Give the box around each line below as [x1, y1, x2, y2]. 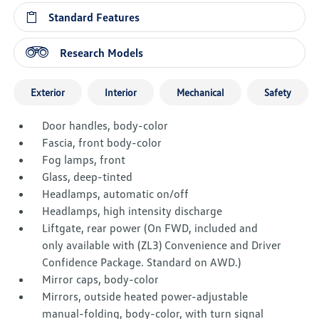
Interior [105, 86, 137, 99]
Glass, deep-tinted [42, 169, 133, 184]
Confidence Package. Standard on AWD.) [42, 255, 241, 270]
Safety [264, 86, 292, 99]
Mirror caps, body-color [42, 272, 159, 287]
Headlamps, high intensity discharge [42, 204, 223, 219]
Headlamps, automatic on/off [42, 187, 189, 202]
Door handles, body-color [42, 118, 169, 133]
